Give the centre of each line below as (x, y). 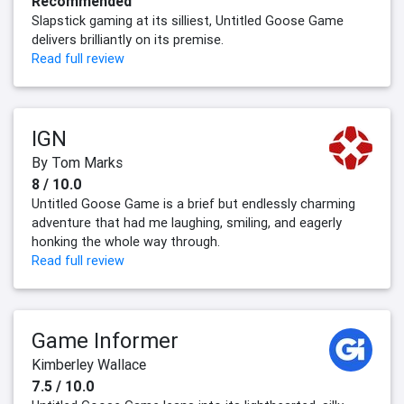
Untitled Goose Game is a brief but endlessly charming (193, 204)
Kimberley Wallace (89, 365)
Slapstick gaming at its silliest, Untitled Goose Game (188, 21)
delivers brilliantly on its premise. (128, 40)
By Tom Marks (77, 163)
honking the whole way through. (126, 242)
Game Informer (105, 341)
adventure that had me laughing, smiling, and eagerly (187, 223)
